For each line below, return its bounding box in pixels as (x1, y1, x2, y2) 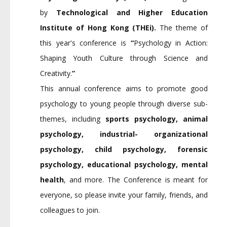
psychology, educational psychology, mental (40, 160, 208, 169)
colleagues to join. (40, 205, 100, 215)
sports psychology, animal (105, 114, 208, 124)
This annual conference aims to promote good (40, 84, 208, 93)
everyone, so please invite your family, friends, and (40, 190, 208, 200)
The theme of (160, 23, 208, 32)
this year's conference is (40, 38, 131, 48)
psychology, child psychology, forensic (40, 144, 208, 154)
